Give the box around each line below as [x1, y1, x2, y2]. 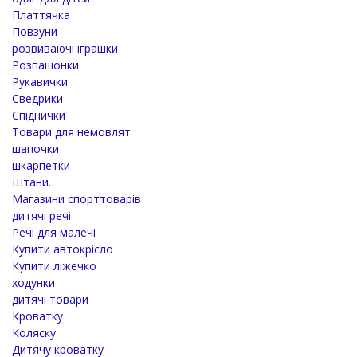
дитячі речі [12, 207, 71, 223]
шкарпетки [12, 157, 70, 173]
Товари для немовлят [12, 124, 131, 139]
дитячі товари [12, 291, 88, 307]
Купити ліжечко [12, 257, 96, 273]
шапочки [12, 140, 59, 156]
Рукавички [12, 73, 68, 89]
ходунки [12, 274, 55, 290]
